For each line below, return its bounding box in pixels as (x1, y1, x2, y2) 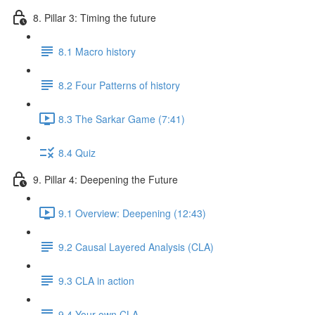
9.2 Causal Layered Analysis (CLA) (58, 239, 214, 254)
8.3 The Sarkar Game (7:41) (58, 111, 185, 126)
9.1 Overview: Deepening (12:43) (58, 205, 206, 220)
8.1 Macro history (58, 44, 136, 58)
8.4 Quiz (58, 145, 96, 160)
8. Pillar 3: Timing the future (33, 10, 156, 25)
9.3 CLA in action (58, 273, 134, 288)
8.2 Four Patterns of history (58, 77, 180, 92)
